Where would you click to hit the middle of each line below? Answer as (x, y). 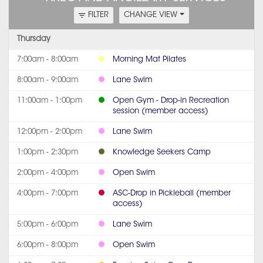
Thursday (34, 39)
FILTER (99, 15)
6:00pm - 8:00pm (48, 245)
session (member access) (161, 111)
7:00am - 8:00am (48, 59)
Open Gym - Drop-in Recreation (171, 100)
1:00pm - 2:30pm (48, 152)
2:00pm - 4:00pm (48, 173)
